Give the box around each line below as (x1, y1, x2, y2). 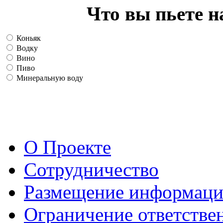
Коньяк (14, 33, 41, 42)
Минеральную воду (14, 73, 83, 82)
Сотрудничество (24, 158, 159, 180)
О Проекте (24, 136, 111, 158)
